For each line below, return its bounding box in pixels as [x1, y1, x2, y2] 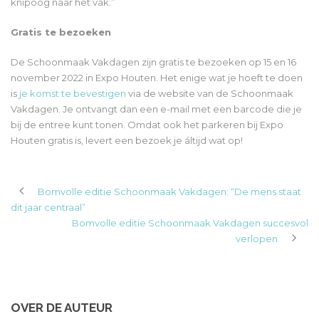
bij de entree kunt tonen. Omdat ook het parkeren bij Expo [11, 119, 283, 131]
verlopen [236, 233, 278, 245]
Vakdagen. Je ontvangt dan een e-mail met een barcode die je [11, 103, 302, 115]
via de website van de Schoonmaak [126, 88, 293, 100]
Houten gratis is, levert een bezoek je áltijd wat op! [11, 135, 243, 147]
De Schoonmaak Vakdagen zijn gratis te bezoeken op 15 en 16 [11, 56, 296, 68]
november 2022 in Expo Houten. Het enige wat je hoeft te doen [11, 72, 303, 84]
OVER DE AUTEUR [11, 300, 113, 315]
